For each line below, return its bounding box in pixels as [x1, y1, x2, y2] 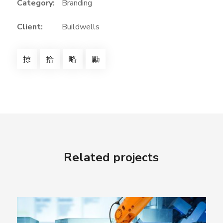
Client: [16, 21, 43, 32]
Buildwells [61, 21, 100, 32]
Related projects [64, 149, 159, 165]
